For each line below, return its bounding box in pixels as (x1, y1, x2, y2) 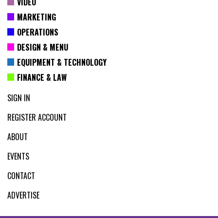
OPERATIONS (17, 26, 58, 38)
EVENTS (7, 150, 29, 162)
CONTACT (7, 170, 35, 182)
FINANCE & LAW (17, 71, 67, 83)
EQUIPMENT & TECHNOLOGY (17, 56, 107, 68)
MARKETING (17, 11, 56, 23)
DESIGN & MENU (17, 41, 68, 53)
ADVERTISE (7, 189, 39, 201)
